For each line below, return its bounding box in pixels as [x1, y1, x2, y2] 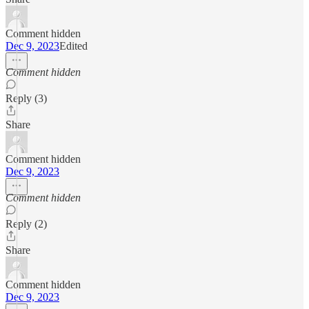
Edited [59, 39, 88, 52]
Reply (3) [6, 92, 47, 104]
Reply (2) [6, 217, 47, 230]
